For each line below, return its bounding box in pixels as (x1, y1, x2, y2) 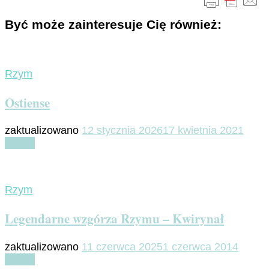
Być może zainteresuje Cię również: (5, 17, 222, 32)
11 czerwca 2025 (82, 240, 163, 253)
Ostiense (5, 93, 50, 112)
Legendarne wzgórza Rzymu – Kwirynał (5, 209, 224, 228)
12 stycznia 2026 (82, 124, 163, 137)
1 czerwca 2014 (163, 240, 238, 253)
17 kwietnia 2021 (163, 124, 244, 137)
